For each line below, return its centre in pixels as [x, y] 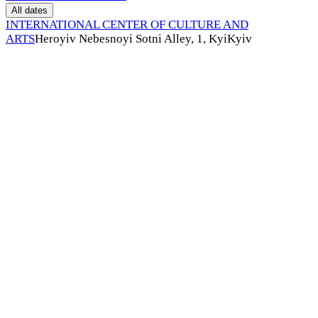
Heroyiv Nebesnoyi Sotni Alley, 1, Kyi [131, 38]
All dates [29, 10]
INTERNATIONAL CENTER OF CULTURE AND [127, 24]
